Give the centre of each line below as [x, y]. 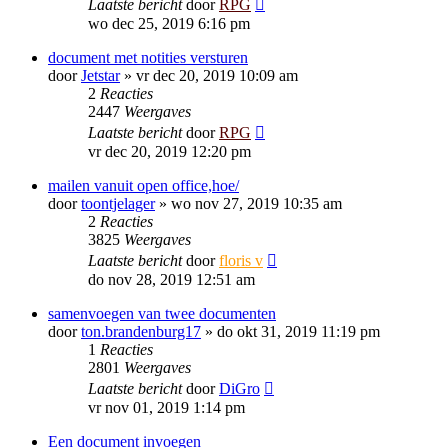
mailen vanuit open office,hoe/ [143, 185]
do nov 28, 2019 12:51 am [171, 279]
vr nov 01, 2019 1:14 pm [166, 407]
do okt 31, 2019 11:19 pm [298, 331]
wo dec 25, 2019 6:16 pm [169, 23]
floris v [241, 260]
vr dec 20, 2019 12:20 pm [169, 151]
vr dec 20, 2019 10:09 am [217, 75]
